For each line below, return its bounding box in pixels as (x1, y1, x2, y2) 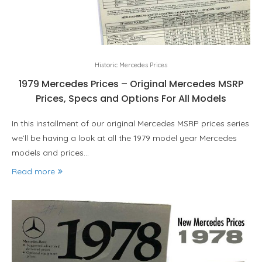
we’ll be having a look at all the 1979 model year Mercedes (12, 133, 237, 143)
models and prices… (12, 147, 89, 158)
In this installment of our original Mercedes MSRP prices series (12, 118, 249, 129)
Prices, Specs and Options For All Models (36, 92, 226, 105)
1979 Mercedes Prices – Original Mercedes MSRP (19, 77, 243, 91)
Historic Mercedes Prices (95, 61, 167, 69)
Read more (12, 166, 55, 177)
